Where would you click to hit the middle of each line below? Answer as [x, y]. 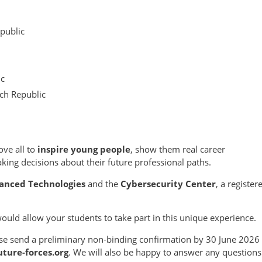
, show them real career [178, 149]
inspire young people [84, 149]
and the [103, 183]
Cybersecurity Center [168, 183]
